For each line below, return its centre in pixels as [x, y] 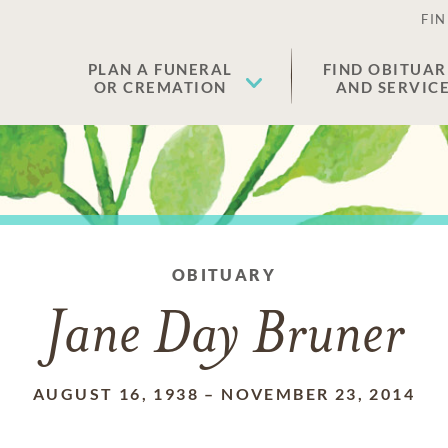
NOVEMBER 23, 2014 [318, 393]
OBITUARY [224, 274]
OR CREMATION [160, 87]
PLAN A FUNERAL [160, 69]
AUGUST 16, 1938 [115, 393]
